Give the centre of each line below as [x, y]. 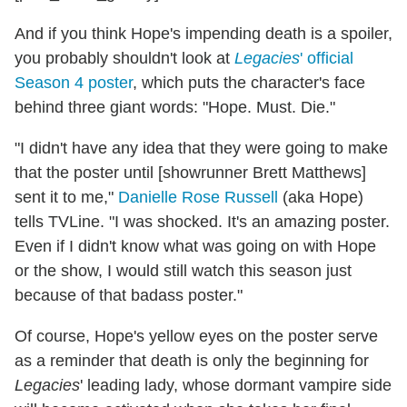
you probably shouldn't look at [124, 59]
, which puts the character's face [249, 83]
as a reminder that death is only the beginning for [192, 361]
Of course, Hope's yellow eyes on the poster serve [196, 337]
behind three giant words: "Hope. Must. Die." [175, 108]
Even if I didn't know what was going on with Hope [195, 247]
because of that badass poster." [129, 296]
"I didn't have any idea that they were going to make [201, 149]
